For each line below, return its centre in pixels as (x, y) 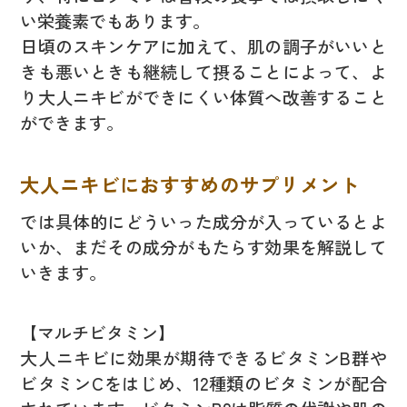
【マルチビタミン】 (98, 333)
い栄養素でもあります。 (115, 21)
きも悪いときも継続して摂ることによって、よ (203, 72)
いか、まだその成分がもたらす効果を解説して (203, 247)
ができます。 (72, 123)
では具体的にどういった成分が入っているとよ (203, 221)
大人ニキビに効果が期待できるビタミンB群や (203, 358)
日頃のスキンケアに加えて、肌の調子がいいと (203, 46)
